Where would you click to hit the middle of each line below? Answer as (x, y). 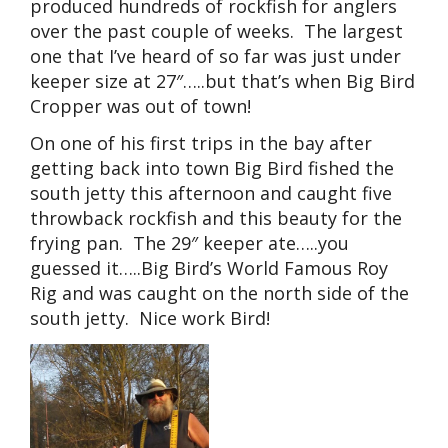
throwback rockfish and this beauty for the (216, 218)
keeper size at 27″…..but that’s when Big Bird (222, 80)
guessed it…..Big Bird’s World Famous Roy (209, 268)
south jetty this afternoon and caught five (211, 193)
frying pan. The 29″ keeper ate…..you (189, 243)
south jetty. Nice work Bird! (150, 318)
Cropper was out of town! (140, 105)
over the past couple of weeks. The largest (216, 30)
